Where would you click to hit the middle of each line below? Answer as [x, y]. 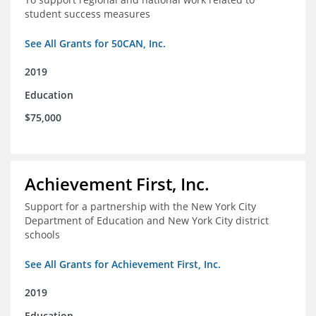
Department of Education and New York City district [147, 221]
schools [42, 235]
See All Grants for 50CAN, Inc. [95, 44]
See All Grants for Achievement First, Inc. [123, 265]
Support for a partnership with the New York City [140, 207]
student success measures [87, 14]
